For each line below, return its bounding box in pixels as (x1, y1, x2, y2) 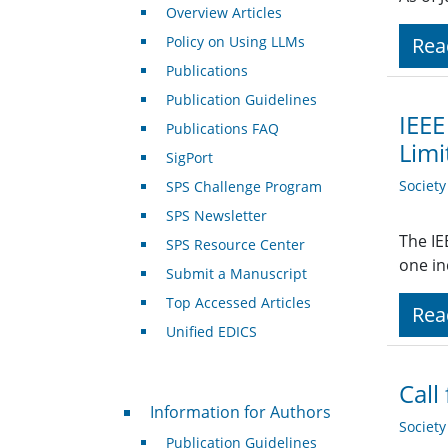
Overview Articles (165, 3, 282, 23)
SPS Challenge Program (165, 177, 322, 197)
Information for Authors (149, 401, 331, 424)
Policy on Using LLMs (165, 32, 305, 52)
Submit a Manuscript (165, 264, 307, 284)
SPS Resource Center (165, 235, 305, 255)
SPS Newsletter (165, 206, 267, 226)
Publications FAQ (165, 119, 279, 139)
